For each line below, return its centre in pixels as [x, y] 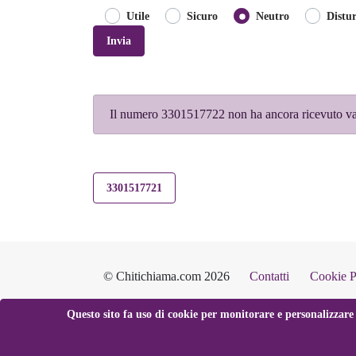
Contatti [270, 276]
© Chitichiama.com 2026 [166, 276]
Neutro [272, 15]
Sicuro [203, 15]
